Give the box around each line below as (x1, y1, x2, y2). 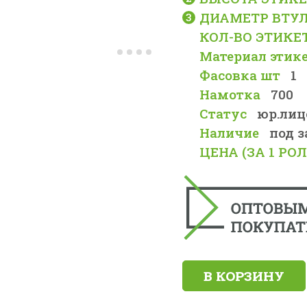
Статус (199, 105, 247, 122)
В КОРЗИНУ (204, 267, 285, 284)
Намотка (199, 86, 261, 103)
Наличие (199, 124, 260, 141)
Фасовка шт (199, 66, 281, 84)
